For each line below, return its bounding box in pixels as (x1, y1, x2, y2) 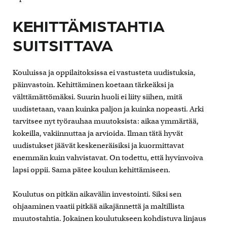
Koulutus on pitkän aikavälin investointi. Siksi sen (13, 189, 181, 199)
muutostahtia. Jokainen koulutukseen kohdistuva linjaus (13, 213, 206, 223)
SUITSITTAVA (13, 34, 113, 54)
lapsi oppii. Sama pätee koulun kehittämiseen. (13, 165, 170, 174)
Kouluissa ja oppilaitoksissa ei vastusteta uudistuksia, (13, 67, 196, 77)
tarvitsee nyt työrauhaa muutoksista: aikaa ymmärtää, (13, 116, 199, 126)
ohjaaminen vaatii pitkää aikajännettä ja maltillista (13, 201, 184, 211)
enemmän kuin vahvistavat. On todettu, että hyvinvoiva (13, 153, 203, 162)
